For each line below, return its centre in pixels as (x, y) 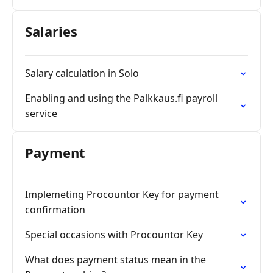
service (41, 113)
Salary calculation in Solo (82, 73)
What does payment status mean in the (115, 260)
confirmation (55, 210)
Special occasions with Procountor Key (114, 235)
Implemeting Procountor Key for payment (122, 194)
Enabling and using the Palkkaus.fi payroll (121, 98)
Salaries (51, 31)
